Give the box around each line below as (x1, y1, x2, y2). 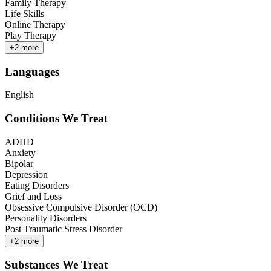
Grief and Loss (5, 191, 62, 201)
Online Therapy (5, 19, 65, 30)
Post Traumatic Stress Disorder (5, 223, 122, 234)
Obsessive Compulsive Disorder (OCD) (5, 201, 157, 212)
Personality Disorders (5, 212, 87, 223)
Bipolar (5, 158, 33, 169)
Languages (5, 65, 59, 78)
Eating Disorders (5, 180, 69, 191)
